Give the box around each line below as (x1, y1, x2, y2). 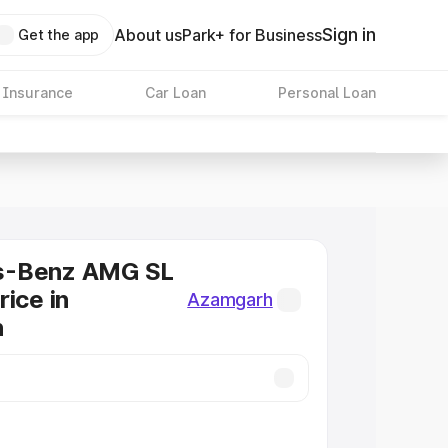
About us (114, 25, 183, 45)
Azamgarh (187, 289, 273, 310)
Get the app (17, 26, 100, 43)
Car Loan (144, 84, 206, 101)
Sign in (322, 24, 376, 45)
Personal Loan (277, 84, 376, 101)
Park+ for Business (182, 25, 323, 45)
